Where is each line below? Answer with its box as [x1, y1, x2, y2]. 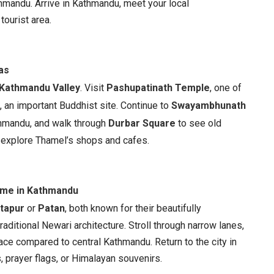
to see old [176, 117, 221, 129]
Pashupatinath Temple [106, 82, 210, 94]
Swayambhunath [171, 100, 246, 111]
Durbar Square [108, 117, 176, 129]
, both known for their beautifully [65, 202, 201, 214]
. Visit [80, 82, 106, 94]
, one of [210, 82, 242, 94]
